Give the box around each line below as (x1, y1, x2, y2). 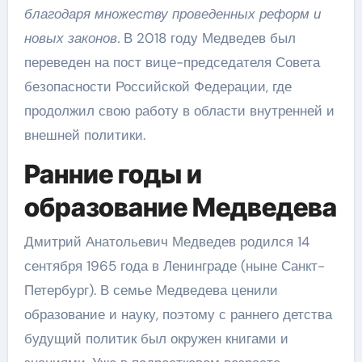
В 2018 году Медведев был (119, 29, 296, 47)
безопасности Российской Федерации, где (23, 78, 292, 95)
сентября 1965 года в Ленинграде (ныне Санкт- (23, 256, 325, 275)
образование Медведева (23, 192, 337, 223)
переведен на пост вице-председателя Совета (23, 53, 320, 71)
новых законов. (23, 29, 120, 47)
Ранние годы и (23, 158, 202, 190)
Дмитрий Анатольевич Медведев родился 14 (23, 232, 309, 250)
